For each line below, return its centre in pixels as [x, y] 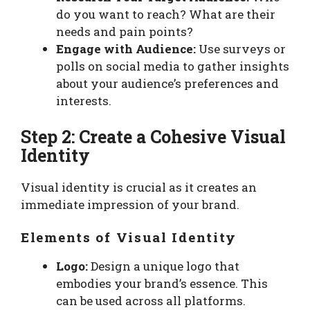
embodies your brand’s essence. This [162, 284]
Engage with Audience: [126, 49]
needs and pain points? [125, 32]
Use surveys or [241, 49]
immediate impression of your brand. [130, 204]
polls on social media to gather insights [173, 66]
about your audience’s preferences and [167, 84]
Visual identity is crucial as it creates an [139, 187]
